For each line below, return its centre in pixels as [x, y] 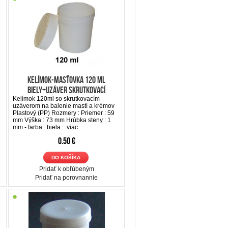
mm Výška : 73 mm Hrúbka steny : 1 [62, 120]
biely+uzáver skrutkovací [66, 90]
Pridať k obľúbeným [66, 169]
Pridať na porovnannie [66, 177]
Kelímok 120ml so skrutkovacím [56, 98]
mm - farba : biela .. [40, 127]
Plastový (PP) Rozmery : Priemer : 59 [64, 113]
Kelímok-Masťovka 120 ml [66, 80]
